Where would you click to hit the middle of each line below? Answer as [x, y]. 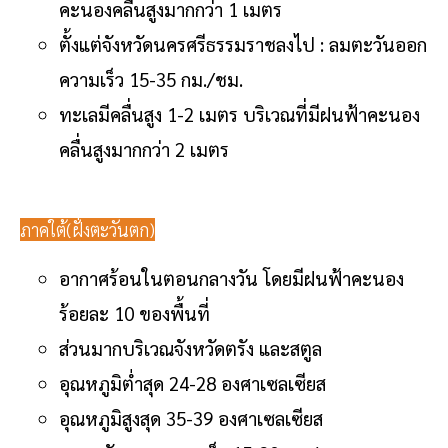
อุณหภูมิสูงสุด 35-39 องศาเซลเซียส [191, 417]
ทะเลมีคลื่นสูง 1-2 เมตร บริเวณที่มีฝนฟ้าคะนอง [239, 113]
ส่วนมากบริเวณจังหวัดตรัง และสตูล [190, 347]
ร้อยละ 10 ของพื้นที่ [137, 312]
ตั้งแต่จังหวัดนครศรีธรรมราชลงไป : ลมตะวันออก [243, 43]
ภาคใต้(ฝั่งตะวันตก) [87, 229]
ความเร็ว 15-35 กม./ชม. [151, 78]
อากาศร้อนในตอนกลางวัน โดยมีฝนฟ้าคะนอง [231, 277]
